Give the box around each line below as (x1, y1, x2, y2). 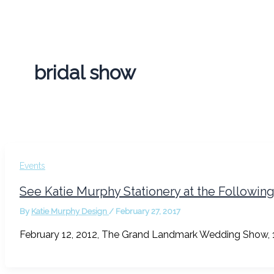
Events (20, 161, 45, 171)
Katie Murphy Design (31, 206, 109, 216)
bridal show (34, 61, 136, 84)
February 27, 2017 (116, 206, 180, 216)
